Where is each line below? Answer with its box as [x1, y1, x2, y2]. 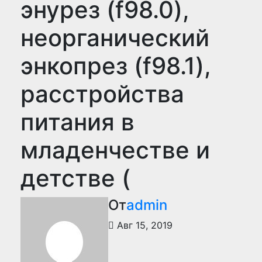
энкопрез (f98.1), [20, 51, 211, 80]
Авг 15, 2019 [114, 219, 173, 231]
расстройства [20, 80, 184, 108]
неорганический [20, 23, 209, 52]
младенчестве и [20, 136, 210, 164]
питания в [20, 108, 135, 136]
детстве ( [20, 164, 130, 192]
